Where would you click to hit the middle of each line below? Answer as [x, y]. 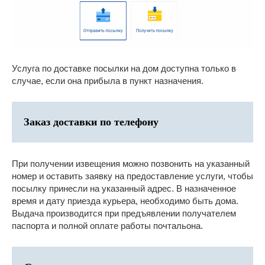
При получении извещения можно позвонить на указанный [131, 163]
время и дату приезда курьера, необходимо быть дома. [125, 201]
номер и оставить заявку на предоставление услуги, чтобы [132, 176]
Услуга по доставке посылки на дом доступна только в [124, 68]
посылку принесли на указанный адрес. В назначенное [124, 188]
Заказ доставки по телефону [91, 122]
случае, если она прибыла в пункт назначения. [108, 80]
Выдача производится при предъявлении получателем [124, 213]
